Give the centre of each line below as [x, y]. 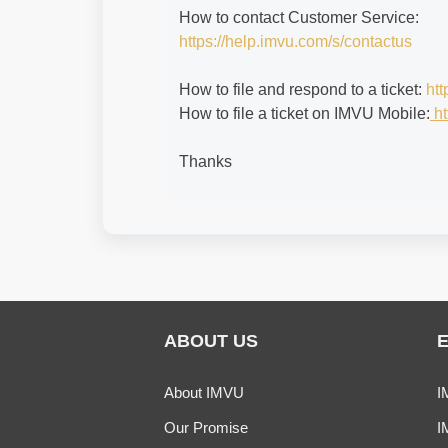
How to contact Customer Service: [301, 17]
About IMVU [204, 392]
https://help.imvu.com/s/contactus [295, 41]
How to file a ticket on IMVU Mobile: [304, 113]
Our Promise [206, 427]
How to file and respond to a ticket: [302, 89]
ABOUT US [211, 341]
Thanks [205, 161]
